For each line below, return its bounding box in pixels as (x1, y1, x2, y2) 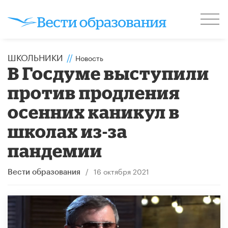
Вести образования (8, 168, 80, 176)
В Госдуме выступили (8, 63, 210, 83)
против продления (8, 82, 181, 102)
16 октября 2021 (93, 165, 149, 177)
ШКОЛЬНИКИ (8, 49, 63, 63)
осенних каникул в (8, 101, 180, 122)
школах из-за (8, 121, 128, 141)
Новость (75, 51, 103, 63)
